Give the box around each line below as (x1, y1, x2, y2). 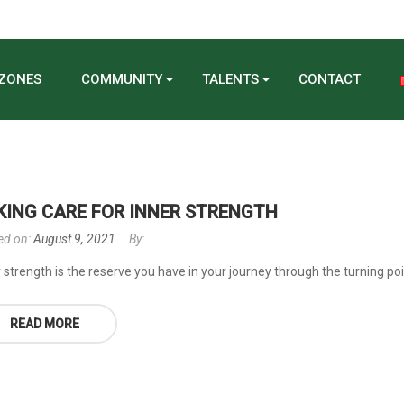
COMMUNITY (81, 71, 162, 87)
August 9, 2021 (33, 232, 115, 247)
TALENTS (202, 71, 259, 87)
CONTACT (298, 71, 361, 87)
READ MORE (10, 317, 79, 332)
